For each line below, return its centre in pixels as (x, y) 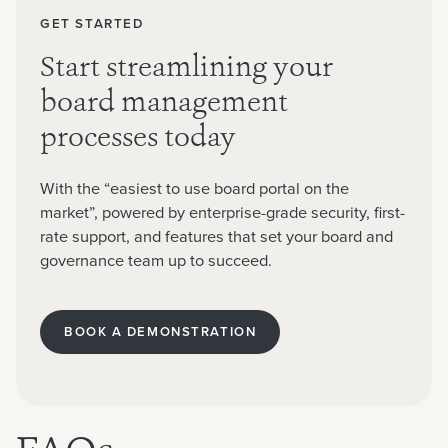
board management (164, 105)
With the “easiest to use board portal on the (194, 189)
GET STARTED (92, 24)
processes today (138, 140)
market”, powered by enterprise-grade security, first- (222, 213)
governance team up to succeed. (156, 261)
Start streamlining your (186, 70)
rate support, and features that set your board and (216, 237)
